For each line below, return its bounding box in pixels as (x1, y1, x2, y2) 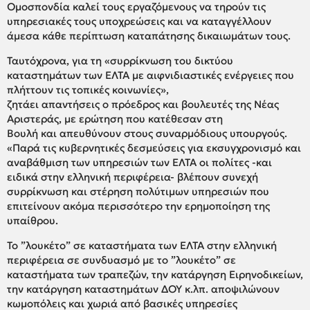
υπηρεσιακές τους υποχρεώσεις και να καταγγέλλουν (7, 14, 271, 28)
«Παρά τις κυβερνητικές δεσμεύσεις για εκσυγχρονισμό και (7, 140, 301, 154)
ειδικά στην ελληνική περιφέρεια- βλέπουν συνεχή (7, 170, 258, 183)
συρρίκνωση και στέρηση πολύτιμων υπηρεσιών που (7, 184, 269, 198)
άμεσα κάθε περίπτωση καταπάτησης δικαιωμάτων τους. (7, 28, 291, 42)
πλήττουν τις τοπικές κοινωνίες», (7, 82, 169, 96)
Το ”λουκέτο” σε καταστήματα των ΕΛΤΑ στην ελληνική (7, 238, 277, 252)
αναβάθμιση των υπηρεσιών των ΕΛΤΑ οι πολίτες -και (7, 155, 272, 169)
